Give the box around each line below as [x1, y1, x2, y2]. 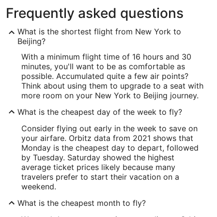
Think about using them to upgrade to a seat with [21, 80, 203, 91]
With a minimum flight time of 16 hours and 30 [21, 51, 191, 62]
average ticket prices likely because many [21, 162, 175, 172]
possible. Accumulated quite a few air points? [21, 71, 188, 81]
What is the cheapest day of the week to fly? [17, 107, 182, 117]
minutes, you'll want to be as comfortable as [21, 61, 185, 71]
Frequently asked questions [6, 4, 184, 21]
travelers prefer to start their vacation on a [21, 171, 179, 182]
